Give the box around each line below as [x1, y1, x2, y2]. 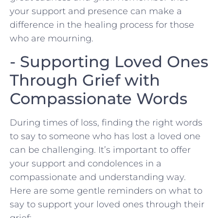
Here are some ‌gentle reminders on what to [10, 185, 202, 196]
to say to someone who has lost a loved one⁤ [10, 130, 200, 142]
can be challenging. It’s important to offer [10, 144, 191, 155]
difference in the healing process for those [10, 19, 194, 31]
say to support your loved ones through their [10, 199, 204, 210]
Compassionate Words [10, 89, 187, 108]
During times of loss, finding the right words [10, 117, 202, 128]
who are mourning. [10, 33, 93, 44]
